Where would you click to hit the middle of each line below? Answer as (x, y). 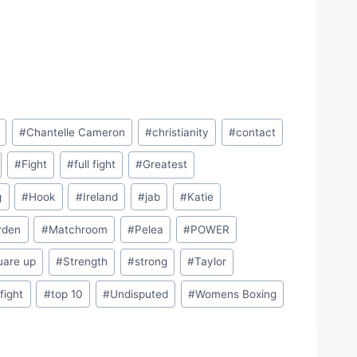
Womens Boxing (235, 294)
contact (255, 132)
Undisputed (139, 294)
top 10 (67, 294)
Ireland (100, 196)
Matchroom (78, 229)
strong (151, 262)
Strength (85, 262)
